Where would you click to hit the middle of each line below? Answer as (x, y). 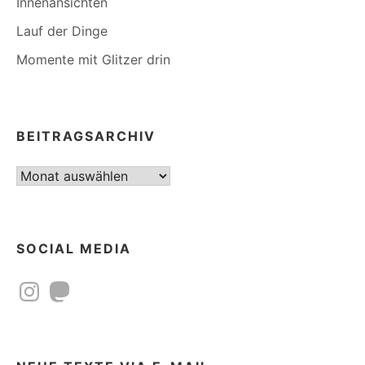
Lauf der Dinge (62, 31)
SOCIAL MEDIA (74, 249)
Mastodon (77, 285)
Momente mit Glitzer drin (93, 60)
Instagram (46, 285)
